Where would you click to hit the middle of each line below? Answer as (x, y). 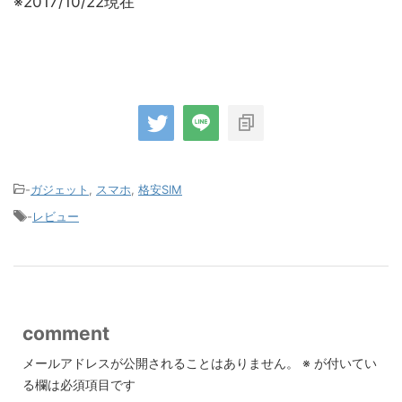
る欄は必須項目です (79, 385)
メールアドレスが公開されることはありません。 (161, 363)
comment (66, 334)
